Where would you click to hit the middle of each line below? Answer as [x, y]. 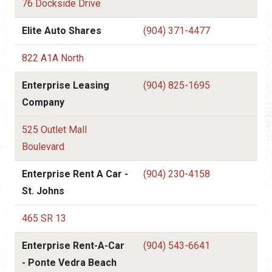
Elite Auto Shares [62, 30]
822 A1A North [53, 58]
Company [43, 102]
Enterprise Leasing [66, 85]
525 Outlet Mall [54, 129]
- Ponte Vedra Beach [69, 262]
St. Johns [43, 191]
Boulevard [43, 146]
